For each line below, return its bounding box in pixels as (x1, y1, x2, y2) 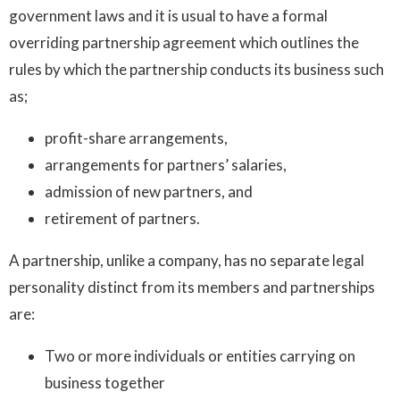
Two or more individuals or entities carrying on (45, 346, 355, 365)
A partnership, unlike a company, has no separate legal (9, 250, 364, 270)
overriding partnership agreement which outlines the (9, 32, 359, 52)
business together (45, 372, 165, 392)
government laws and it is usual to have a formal (9, 5, 328, 25)
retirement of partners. (45, 208, 200, 228)
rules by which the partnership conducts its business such (9, 59, 384, 79)
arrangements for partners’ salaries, (45, 154, 287, 174)
